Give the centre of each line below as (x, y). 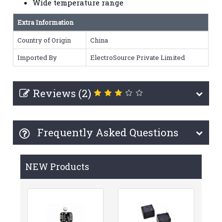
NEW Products (57, 166)
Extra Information (46, 22)
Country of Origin (44, 40)
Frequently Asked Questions (107, 132)
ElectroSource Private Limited (138, 57)
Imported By (37, 57)
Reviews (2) (62, 93)
